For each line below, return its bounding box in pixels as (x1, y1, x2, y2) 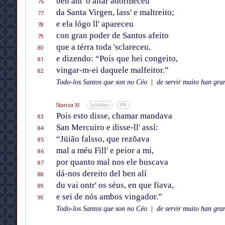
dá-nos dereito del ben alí (56, 169, 147, 179)
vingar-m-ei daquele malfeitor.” (56, 65, 169, 75)
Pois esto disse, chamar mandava (56, 111, 172, 121)
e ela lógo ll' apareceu (56, 19, 134, 29)
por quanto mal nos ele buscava (56, 157, 168, 167)
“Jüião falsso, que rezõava (56, 134, 150, 144)
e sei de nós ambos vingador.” (56, 192, 162, 202)
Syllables (90, 101, 109, 108)
